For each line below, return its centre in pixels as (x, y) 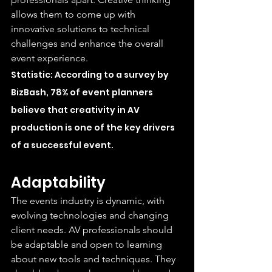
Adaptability (58, 182)
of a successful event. (62, 145)
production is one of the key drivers (94, 127)
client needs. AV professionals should (93, 229)
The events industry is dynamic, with (89, 200)
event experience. (49, 58)
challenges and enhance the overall (88, 43)
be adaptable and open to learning (88, 244)
